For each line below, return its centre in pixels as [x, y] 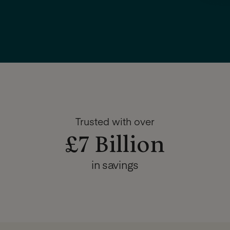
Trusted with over [115, 121]
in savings [115, 165]
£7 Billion [115, 146]
